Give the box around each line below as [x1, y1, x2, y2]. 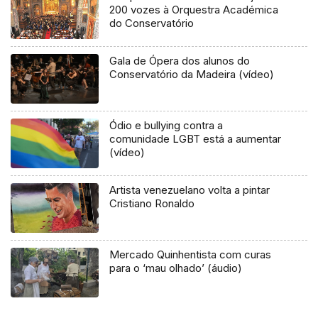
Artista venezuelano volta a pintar [109, 183, 270, 197]
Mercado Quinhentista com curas [109, 247, 272, 261]
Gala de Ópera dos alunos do [109, 54, 251, 68]
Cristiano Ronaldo [109, 197, 195, 211]
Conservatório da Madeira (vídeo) [109, 67, 275, 82]
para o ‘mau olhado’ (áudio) [109, 261, 243, 275]
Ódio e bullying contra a [109, 119, 224, 133]
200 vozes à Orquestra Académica [109, 3, 279, 17]
